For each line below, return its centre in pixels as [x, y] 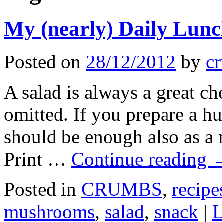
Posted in [40, 189]
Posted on [42, 61]
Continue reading [141, 159]
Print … [38, 159]
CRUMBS [122, 189]
